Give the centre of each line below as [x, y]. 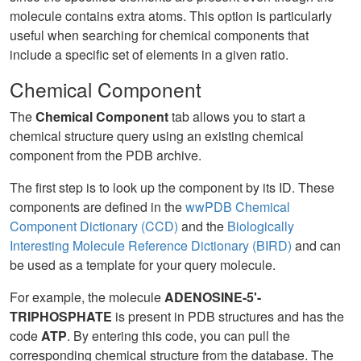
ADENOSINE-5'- [213, 297]
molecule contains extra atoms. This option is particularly [171, 16]
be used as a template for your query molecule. [143, 265]
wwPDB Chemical [238, 207]
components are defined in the [98, 207]
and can [316, 245]
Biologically [261, 226]
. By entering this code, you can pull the [178, 336]
